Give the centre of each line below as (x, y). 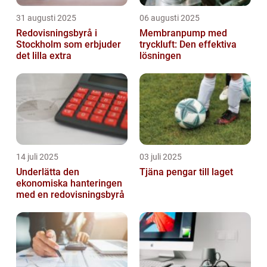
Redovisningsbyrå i (57, 33)
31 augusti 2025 (46, 18)
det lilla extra (44, 55)
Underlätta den (48, 172)
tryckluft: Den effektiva (188, 44)
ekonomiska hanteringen (69, 183)
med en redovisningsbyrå (70, 194)
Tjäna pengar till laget (186, 172)
